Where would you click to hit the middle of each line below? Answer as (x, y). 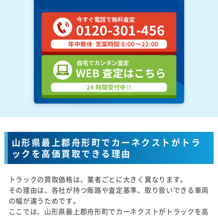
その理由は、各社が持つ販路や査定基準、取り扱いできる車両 (109, 190)
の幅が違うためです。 (44, 200)
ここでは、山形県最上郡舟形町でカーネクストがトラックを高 (109, 211)
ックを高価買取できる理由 (71, 153)
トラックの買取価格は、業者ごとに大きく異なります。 (98, 179)
